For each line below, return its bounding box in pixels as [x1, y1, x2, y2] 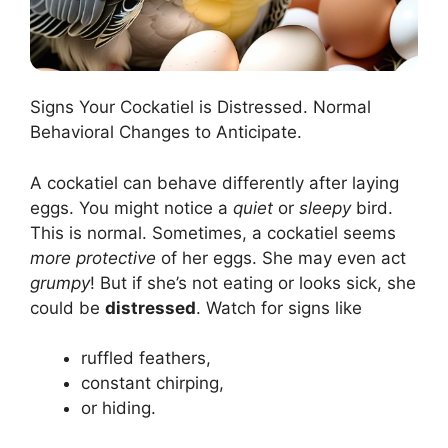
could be [30, 297, 105, 318]
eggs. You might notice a [30, 197, 233, 218]
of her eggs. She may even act [156, 247, 406, 268]
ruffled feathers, [81, 348, 211, 369]
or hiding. [81, 398, 156, 419]
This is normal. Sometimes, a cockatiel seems [30, 222, 396, 243]
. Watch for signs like [196, 297, 362, 318]
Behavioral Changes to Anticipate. [30, 122, 302, 143]
